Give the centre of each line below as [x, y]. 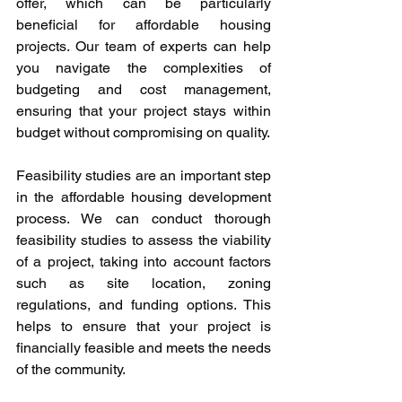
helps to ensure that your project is [144, 326]
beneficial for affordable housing [144, 25]
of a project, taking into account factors [144, 262]
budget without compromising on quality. [143, 132]
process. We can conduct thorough [144, 218]
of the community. [71, 369]
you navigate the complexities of [144, 68]
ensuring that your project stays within [144, 111]
